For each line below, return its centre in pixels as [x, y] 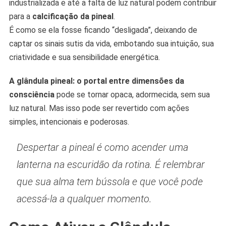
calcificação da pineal [73, 17]
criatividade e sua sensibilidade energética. [84, 58]
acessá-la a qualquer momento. [84, 199]
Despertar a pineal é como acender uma [102, 148]
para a [20, 17]
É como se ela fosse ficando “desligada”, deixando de [103, 30]
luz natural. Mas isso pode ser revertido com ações [99, 108]
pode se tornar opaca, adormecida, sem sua [132, 95]
